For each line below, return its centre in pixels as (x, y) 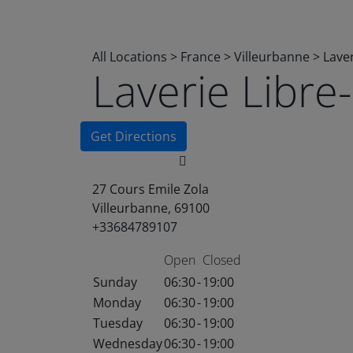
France (202, 57)
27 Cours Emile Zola (150, 189)
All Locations (130, 57)
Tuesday (118, 323)
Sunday (115, 282)
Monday (117, 303)
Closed (222, 260)
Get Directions (134, 136)
